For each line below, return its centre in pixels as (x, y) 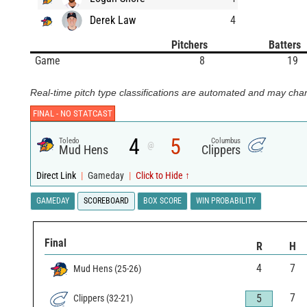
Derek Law (113, 20)
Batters (285, 45)
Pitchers (189, 45)
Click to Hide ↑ (163, 175)
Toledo (70, 140)
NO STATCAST (87, 113)
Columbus (226, 140)
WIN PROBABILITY (226, 200)
